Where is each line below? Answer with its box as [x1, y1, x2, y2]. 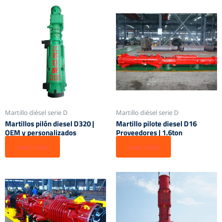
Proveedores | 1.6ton [116, 127, 182, 139]
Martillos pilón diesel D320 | [5, 118, 94, 130]
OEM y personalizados [5, 127, 76, 139]
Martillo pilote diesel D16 [116, 118, 197, 130]
